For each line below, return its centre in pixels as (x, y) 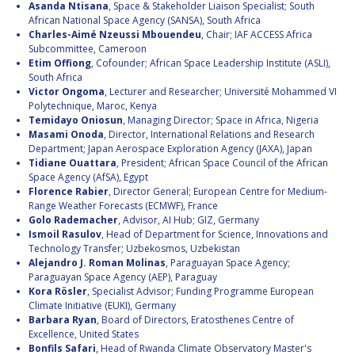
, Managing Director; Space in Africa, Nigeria (221, 120)
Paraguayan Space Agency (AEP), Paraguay (123, 277)
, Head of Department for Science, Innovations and (215, 235)
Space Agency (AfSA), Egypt (88, 177)
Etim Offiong (60, 63)
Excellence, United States (84, 334)
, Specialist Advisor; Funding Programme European (200, 292)
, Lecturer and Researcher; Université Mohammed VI (221, 92)
